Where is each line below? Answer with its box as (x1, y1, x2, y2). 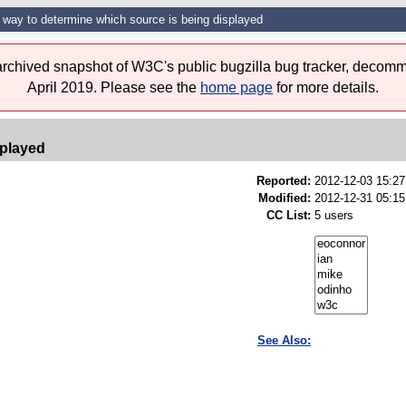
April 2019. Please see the (27, 80, 200, 96)
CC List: (266, 208, 311, 223)
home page (200, 80, 273, 96)
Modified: (258, 191, 311, 206)
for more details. (273, 80, 379, 96)
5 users (314, 208, 353, 223)
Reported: (256, 174, 311, 188)
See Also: (257, 333, 311, 348)
